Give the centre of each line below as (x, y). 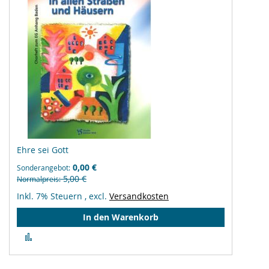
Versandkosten (139, 196)
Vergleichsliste (66, 246)
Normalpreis (38, 179)
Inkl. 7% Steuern (51, 196)
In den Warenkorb (121, 217)
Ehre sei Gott (43, 150)
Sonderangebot (43, 168)
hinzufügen (60, 258)
